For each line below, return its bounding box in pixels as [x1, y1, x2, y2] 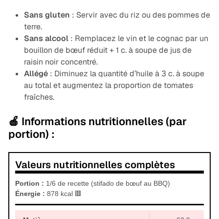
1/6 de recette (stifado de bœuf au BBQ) [44, 179, 170, 188]
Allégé [23, 68, 48, 79]
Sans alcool [23, 33, 68, 44]
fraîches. [23, 92, 54, 103]
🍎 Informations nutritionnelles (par [8, 114, 187, 129]
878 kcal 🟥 [44, 190, 82, 198]
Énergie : [15, 190, 45, 198]
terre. [23, 22, 42, 32]
